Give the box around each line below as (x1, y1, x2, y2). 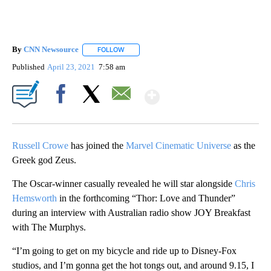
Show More (158, 80, 255, 103)
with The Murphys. (12, 221, 86, 232)
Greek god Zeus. (12, 154, 76, 165)
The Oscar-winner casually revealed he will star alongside (12, 178, 235, 189)
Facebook (47, 109, 80, 119)
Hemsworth (12, 192, 57, 203)
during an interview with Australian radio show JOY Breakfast (12, 207, 250, 218)
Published (12, 62, 45, 71)
